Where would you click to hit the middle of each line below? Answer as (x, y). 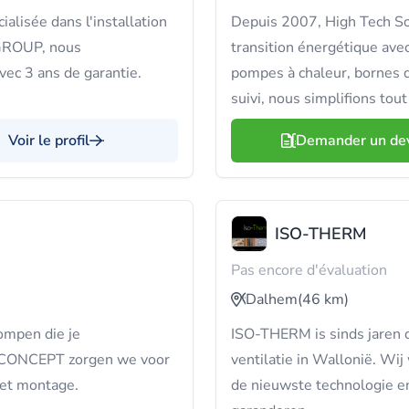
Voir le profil (49, 141)
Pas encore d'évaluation (309, 270)
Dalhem (272, 299)
